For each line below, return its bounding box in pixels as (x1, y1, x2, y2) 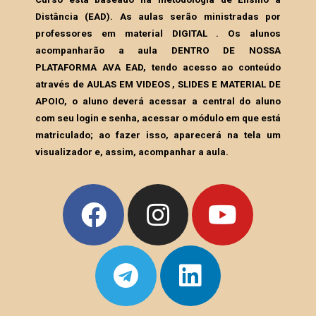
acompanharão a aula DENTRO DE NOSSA (35, 45, 281, 56)
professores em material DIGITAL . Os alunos (35, 28, 281, 39)
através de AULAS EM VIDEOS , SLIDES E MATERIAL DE (35, 79, 281, 90)
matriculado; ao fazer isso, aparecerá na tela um (35, 130, 281, 141)
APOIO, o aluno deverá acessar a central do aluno (35, 96, 281, 107)
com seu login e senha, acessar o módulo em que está (35, 113, 281, 124)
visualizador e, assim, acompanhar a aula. (35, 147, 229, 158)
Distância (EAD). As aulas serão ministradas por (35, 11, 281, 23)
